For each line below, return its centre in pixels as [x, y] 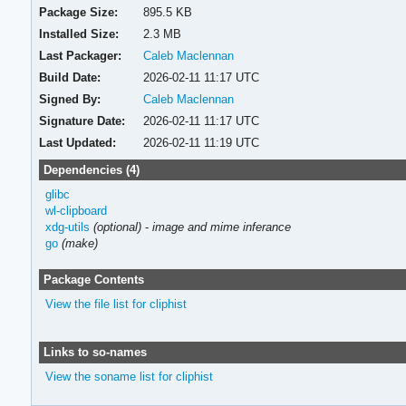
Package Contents [93, 279]
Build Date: [70, 77]
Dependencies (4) [91, 169]
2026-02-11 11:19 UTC [201, 142]
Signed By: [70, 99]
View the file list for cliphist [116, 304]
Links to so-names [95, 352]
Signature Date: [82, 121]
